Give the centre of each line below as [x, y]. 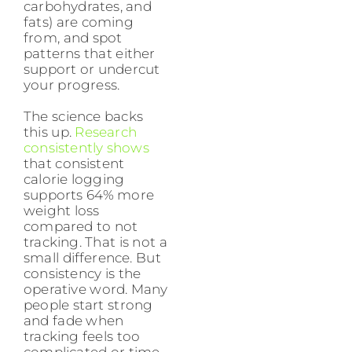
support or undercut [92, 70]
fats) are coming [79, 22]
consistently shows [86, 148]
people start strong [88, 305]
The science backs [83, 117]
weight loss [62, 211]
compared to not [81, 227]
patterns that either [90, 54]
